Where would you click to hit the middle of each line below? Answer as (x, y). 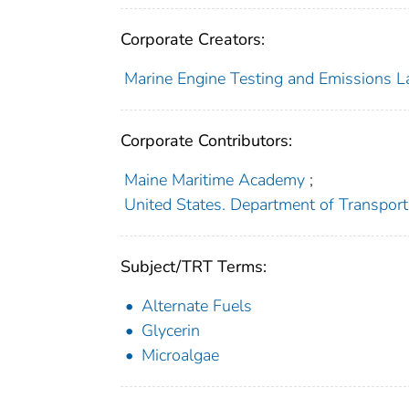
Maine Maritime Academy (214, 179)
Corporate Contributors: (206, 140)
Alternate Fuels (197, 305)
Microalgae (180, 355)
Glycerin (171, 330)
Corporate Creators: (193, 39)
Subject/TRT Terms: (194, 266)
